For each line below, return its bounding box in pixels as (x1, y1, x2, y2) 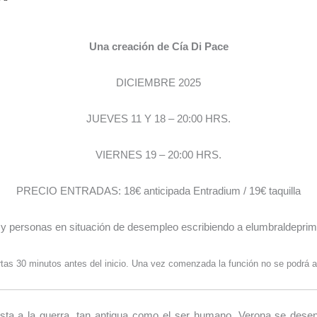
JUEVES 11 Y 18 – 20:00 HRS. (86, 112, 231, 125)
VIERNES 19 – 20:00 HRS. (96, 148, 221, 161)
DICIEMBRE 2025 (116, 76, 201, 88)
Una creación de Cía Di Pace (88, 40, 229, 52)
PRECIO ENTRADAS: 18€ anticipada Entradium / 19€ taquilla (16, 184, 301, 197)
